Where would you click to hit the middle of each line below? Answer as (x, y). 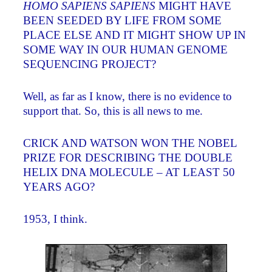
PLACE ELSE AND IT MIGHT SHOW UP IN (135, 35)
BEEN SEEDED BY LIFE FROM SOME (123, 21)
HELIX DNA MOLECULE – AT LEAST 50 (129, 172)
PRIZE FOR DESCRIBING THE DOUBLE (128, 157)
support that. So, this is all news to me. (113, 111)
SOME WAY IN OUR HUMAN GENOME (126, 50)
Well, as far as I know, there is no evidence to (128, 97)
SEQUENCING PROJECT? (90, 64)
